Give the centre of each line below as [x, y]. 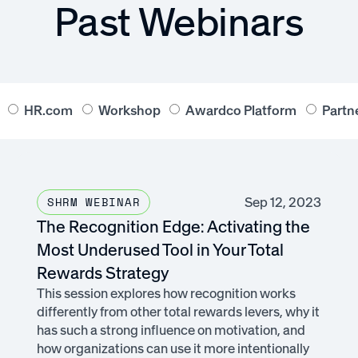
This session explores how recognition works [167, 293]
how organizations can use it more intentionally [173, 348]
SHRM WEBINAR [93, 203]
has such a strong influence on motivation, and [171, 330]
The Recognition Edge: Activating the [174, 226]
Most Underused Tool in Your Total [161, 249]
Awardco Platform [241, 111]
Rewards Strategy [103, 272]
